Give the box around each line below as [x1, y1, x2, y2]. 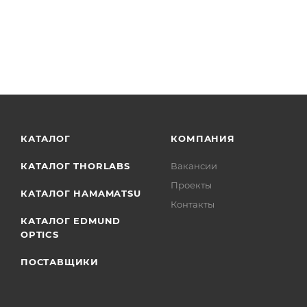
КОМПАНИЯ [171, 133, 235, 145]
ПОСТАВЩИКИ [21, 256, 99, 268]
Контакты [171, 199, 215, 210]
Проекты [171, 180, 212, 191]
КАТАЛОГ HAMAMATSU [21, 188, 141, 199]
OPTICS [21, 229, 59, 241]
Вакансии [171, 160, 218, 172]
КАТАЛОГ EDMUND [21, 215, 121, 227]
